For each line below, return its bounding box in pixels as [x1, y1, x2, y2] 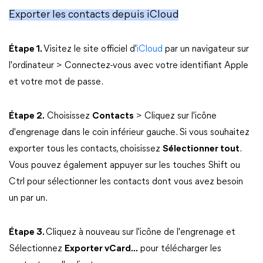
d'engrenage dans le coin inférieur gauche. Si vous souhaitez [9, 128, 249, 137]
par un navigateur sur [163, 45, 249, 54]
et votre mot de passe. [9, 77, 103, 87]
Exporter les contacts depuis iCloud [9, 9, 178, 21]
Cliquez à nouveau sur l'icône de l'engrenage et [46, 228, 235, 237]
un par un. [9, 194, 48, 203]
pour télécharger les [138, 244, 221, 254]
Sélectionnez [9, 244, 65, 254]
